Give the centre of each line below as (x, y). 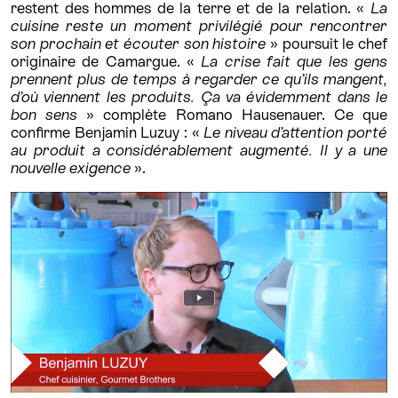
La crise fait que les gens (295, 61)
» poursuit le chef (329, 43)
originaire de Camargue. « (106, 61)
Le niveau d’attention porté (295, 132)
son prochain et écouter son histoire (140, 43)
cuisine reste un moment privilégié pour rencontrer (199, 25)
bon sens (44, 114)
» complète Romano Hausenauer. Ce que (233, 114)
